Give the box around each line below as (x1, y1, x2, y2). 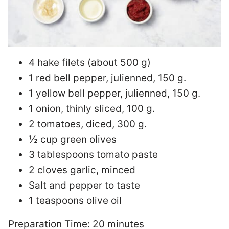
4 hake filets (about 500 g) (29, 57, 151, 68)
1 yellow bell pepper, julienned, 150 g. (29, 87, 200, 99)
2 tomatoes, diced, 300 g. (29, 118, 147, 130)
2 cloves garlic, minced (29, 164, 135, 176)
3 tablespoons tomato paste (29, 149, 158, 161)
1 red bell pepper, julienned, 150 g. (29, 72, 186, 84)
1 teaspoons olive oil (29, 195, 122, 207)
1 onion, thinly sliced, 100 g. (29, 103, 155, 114)
